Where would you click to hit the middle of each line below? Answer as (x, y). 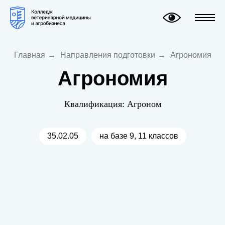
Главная (29, 55)
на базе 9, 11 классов (139, 136)
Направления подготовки (107, 55)
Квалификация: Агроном (113, 104)
